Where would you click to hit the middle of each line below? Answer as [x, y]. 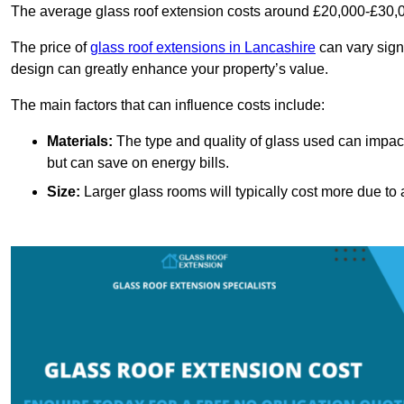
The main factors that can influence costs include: [168, 106]
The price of [50, 48]
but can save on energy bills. [138, 163]
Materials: [80, 142]
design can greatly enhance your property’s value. [170, 69]
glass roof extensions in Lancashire [203, 48]
